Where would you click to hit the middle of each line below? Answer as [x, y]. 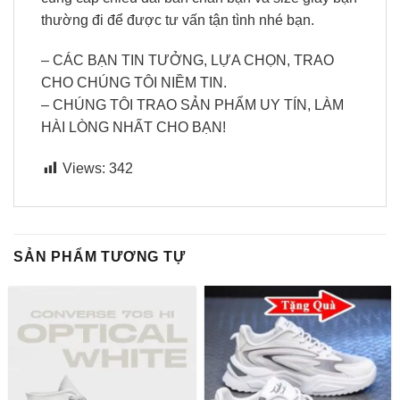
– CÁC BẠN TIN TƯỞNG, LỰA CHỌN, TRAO [187, 61]
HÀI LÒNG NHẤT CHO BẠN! [133, 128]
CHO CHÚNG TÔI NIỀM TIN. [134, 83]
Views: [84, 169]
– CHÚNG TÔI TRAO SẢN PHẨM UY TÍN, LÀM [192, 105]
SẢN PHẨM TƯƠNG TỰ [100, 257]
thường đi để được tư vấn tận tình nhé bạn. [178, 20]
